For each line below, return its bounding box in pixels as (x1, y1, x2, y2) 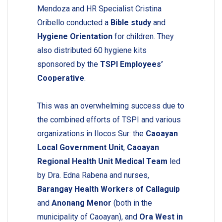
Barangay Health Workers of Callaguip (37, 184, 180, 194)
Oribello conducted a (37, 17, 111, 27)
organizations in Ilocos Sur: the (37, 128, 146, 138)
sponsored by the (37, 59, 100, 69)
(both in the (111, 198, 152, 208)
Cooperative (37, 73, 84, 83)
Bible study (110, 17, 151, 27)
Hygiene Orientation (37, 31, 112, 41)
